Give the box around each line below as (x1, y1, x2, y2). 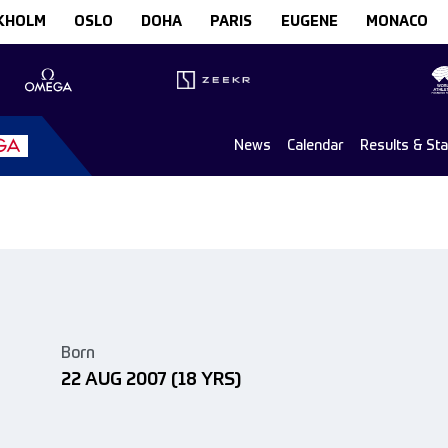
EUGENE (280, 15, 338, 29)
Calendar (286, 138, 344, 153)
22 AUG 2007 (61, 371, 167, 390)
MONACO (365, 15, 428, 29)
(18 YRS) (171, 371, 241, 390)
